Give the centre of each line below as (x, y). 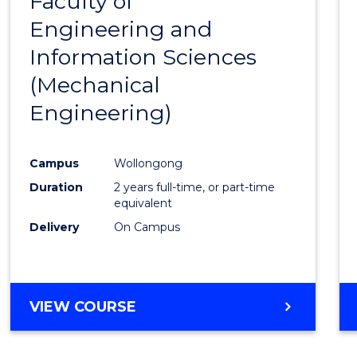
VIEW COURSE (83, 306)
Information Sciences (143, 57)
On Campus (147, 227)
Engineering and (121, 29)
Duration (57, 187)
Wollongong (149, 163)
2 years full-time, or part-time (195, 187)
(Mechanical (95, 85)
